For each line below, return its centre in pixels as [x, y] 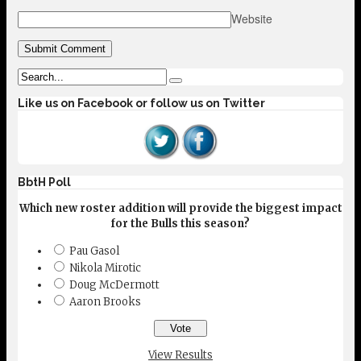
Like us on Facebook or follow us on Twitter [141, 103]
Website [252, 18]
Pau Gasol [94, 251]
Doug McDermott [114, 284]
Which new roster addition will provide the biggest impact [180, 208]
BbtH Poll [44, 182]
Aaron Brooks [105, 301]
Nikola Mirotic [105, 268]
